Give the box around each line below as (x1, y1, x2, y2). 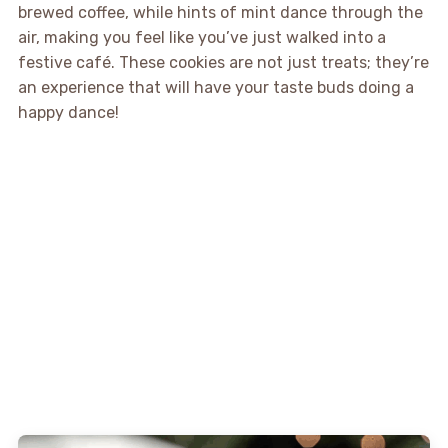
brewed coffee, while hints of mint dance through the (17, 3, 423, 23)
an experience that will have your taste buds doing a (17, 78, 414, 98)
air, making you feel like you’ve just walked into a (17, 28, 386, 48)
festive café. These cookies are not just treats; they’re (17, 53, 429, 73)
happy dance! (17, 103, 119, 123)
